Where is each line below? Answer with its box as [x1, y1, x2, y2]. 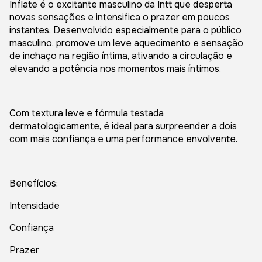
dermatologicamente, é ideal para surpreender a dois [9, 120, 237, 132]
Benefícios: [9, 177, 58, 189]
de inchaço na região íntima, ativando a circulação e [9, 50, 232, 62]
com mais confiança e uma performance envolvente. [9, 133, 237, 145]
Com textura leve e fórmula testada [9, 107, 164, 119]
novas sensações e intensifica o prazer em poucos [9, 11, 230, 23]
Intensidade [9, 199, 60, 212]
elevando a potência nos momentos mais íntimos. [9, 63, 221, 75]
